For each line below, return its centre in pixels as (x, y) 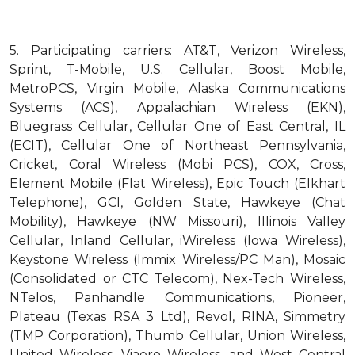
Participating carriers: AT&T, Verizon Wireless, (188, 50)
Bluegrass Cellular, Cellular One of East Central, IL (177, 126)
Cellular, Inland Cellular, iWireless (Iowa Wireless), (177, 240)
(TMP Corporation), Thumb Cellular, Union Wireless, (177, 336)
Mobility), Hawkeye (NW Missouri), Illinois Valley (177, 221)
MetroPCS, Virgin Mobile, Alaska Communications (177, 88)
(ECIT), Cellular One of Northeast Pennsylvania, (177, 145)
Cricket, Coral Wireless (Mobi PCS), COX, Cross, (177, 164)
